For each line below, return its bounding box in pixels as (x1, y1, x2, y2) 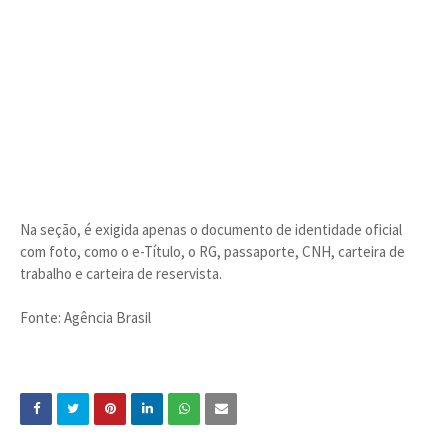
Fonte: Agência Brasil (20, 308, 151, 327)
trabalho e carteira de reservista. (20, 264, 222, 283)
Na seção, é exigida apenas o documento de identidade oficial (20, 220, 402, 239)
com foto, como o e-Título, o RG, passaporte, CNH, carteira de (20, 242, 405, 261)
